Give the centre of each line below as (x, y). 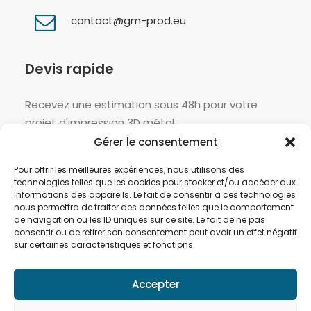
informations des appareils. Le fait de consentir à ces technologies (155, 195)
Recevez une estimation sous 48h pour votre (141, 104)
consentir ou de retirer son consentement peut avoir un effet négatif (155, 232)
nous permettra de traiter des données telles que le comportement (154, 207)
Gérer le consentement (155, 142)
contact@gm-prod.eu (128, 20)
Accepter (155, 284)
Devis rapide (69, 69)
